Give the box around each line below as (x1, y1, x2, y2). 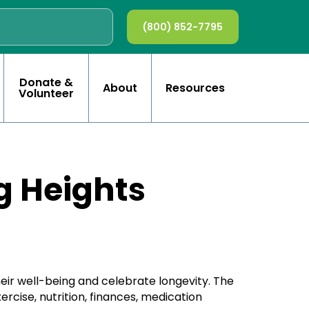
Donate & (19, 74, 73, 90)
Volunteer (19, 85, 74, 101)
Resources (166, 79, 225, 96)
